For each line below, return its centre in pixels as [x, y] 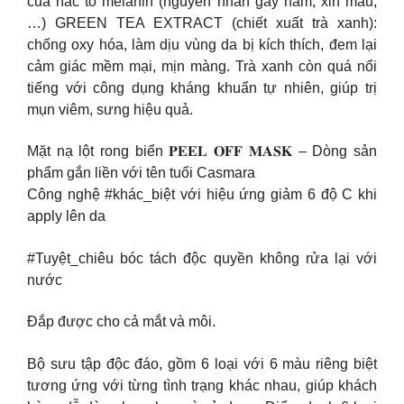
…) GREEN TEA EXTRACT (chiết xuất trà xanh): [202, 23]
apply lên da [66, 216]
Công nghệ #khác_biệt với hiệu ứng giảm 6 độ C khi [202, 195]
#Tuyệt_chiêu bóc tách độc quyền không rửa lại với [202, 258]
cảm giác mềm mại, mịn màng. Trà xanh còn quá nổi [202, 66]
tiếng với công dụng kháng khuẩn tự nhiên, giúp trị [202, 87]
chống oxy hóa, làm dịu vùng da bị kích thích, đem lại [202, 44]
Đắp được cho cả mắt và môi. [121, 322]
